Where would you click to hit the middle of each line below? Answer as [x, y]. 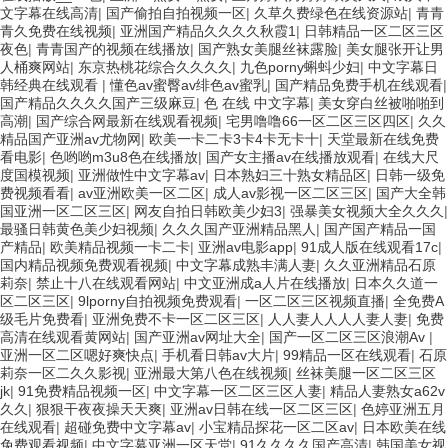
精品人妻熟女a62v [387, 390]
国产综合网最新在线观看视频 [127, 120]
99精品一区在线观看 [347, 354]
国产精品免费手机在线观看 [359, 84]
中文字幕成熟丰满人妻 [246, 264]
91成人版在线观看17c [369, 246]
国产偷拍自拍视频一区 [176, 12]
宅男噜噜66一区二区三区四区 [318, 120]
